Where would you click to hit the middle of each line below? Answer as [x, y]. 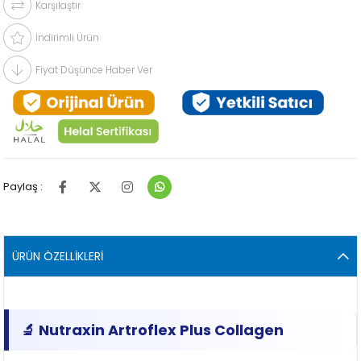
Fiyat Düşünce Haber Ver [94, 70]
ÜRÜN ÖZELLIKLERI [58, 257]
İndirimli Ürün [68, 38]
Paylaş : [23, 187]
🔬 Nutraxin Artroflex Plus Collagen [154, 330]
